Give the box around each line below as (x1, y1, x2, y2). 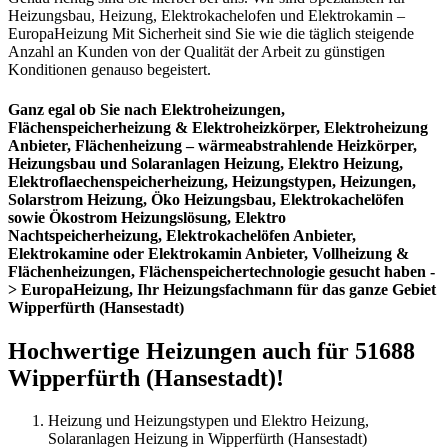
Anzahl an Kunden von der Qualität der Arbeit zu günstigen (8, 43, 385, 61)
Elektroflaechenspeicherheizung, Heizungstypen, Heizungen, (8, 172, 416, 190)
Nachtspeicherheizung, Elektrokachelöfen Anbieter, (8, 226, 356, 244)
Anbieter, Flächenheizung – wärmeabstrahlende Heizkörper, (8, 136, 417, 154)
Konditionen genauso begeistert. (8, 61, 211, 79)
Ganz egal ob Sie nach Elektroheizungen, (8, 100, 285, 118)
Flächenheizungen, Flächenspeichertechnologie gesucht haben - (8, 262, 435, 280)
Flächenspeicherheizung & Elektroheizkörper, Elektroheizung (8, 118, 428, 136)
